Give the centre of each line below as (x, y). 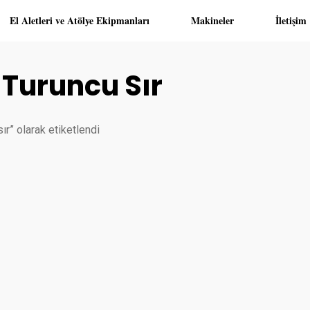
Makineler (212, 20)
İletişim (291, 20)
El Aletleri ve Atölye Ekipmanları (79, 20)
